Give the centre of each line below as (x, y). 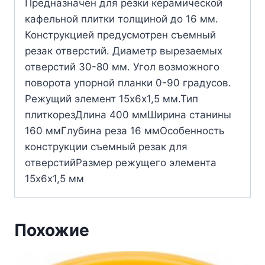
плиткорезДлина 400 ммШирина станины (128, 115)
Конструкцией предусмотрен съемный (120, 35)
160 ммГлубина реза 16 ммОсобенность (125, 131)
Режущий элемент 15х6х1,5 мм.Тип (112, 99)
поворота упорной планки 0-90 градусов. (128, 83)
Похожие (52, 230)
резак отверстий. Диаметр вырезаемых (124, 51)
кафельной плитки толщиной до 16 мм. (122, 19)
